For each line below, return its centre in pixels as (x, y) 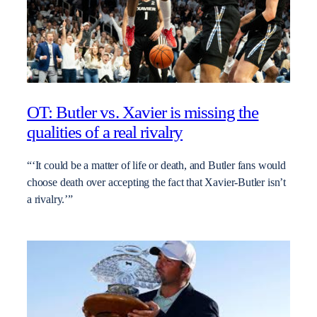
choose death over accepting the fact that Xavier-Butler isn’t (157, 182)
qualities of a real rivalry (105, 132)
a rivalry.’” (50, 199)
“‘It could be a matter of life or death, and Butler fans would (156, 165)
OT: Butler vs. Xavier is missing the (143, 112)
